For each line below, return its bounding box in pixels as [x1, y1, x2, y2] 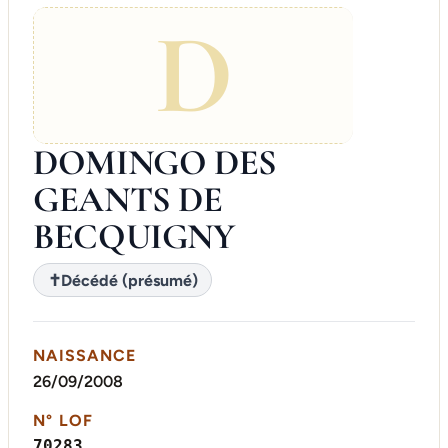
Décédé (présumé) [60, 270, 198, 290]
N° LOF [33, 410, 94, 430]
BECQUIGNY [33, 215, 235, 259]
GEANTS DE [33, 178, 223, 222]
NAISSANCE [33, 346, 137, 366]
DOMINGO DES [33, 141, 278, 185]
